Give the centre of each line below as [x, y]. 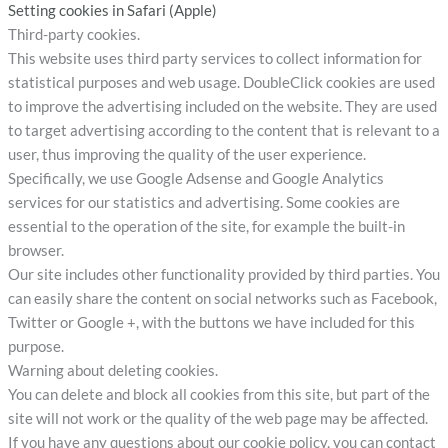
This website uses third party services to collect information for [214, 58]
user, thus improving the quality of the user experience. [186, 154]
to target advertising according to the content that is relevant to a [223, 130]
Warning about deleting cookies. [112, 370]
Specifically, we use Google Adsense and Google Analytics [195, 178]
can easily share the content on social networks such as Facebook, [222, 298]
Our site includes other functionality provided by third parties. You [223, 274]
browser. [35, 250]
